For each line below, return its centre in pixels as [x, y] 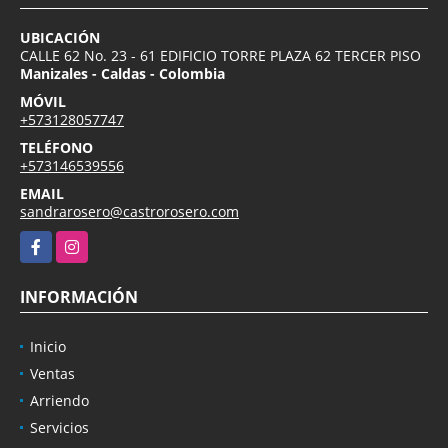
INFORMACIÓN [79, 297]
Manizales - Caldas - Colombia [122, 74]
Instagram [90, 242]
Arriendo [59, 401]
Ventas [52, 374]
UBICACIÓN [60, 38]
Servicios [59, 428]
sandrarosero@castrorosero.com [129, 212]
